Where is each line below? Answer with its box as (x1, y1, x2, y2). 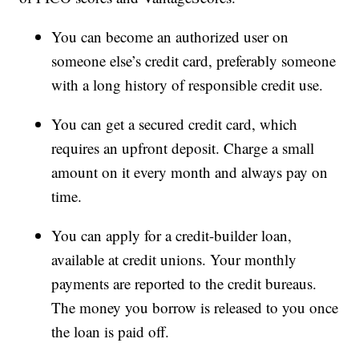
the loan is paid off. (51, 321, 170, 342)
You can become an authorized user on (51, 26, 289, 47)
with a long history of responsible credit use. (51, 75, 324, 95)
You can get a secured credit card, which (51, 114, 298, 135)
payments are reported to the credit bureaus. (51, 273, 317, 294)
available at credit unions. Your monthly (51, 249, 297, 270)
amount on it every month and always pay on (51, 162, 329, 183)
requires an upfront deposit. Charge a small (51, 138, 315, 159)
